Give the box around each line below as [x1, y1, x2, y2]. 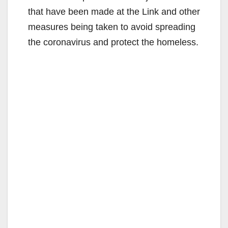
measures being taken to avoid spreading [28, 21, 195, 32]
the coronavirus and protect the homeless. [28, 37, 198, 47]
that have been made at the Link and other [28, 6, 200, 17]
